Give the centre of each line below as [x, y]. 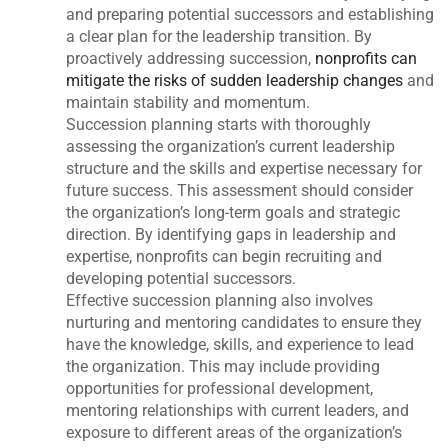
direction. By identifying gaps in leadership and [231, 234]
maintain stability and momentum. [188, 102]
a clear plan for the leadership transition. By [219, 36]
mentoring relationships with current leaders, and [238, 410]
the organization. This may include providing [223, 366]
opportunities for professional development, [220, 388]
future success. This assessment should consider [240, 190]
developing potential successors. [181, 278]
